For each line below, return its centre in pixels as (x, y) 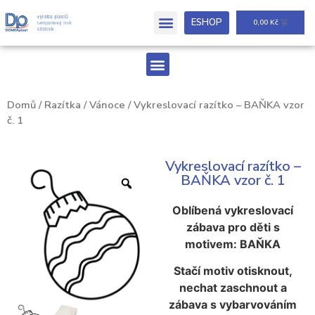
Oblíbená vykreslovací (233, 210)
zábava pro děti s (233, 227)
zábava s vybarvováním (233, 305)
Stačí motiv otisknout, (233, 271)
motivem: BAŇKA (233, 244)
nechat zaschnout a (233, 288)
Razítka (63, 105)
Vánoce (107, 105)
